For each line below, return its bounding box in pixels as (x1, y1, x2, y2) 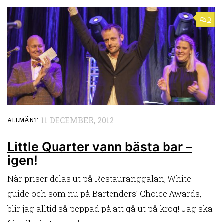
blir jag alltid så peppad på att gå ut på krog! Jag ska (7, 202, 213, 214)
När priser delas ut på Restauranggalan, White (7, 172, 191, 184)
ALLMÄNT (7, 116, 38, 124)
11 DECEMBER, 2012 (41, 115, 114, 126)
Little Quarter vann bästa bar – (7, 138, 192, 154)
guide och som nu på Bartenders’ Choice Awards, (7, 187, 201, 199)
